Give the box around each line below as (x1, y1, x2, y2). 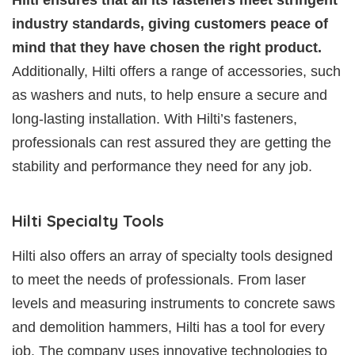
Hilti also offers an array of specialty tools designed (12, 247, 333, 264)
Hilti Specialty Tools (12, 210, 164, 231)
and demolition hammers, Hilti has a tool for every (12, 319, 325, 335)
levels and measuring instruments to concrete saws (12, 295, 335, 311)
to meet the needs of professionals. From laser (12, 271, 306, 288)
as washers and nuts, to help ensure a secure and (12, 86, 327, 103)
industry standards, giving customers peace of (12, 15, 328, 32)
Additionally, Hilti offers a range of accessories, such (12, 63, 341, 79)
